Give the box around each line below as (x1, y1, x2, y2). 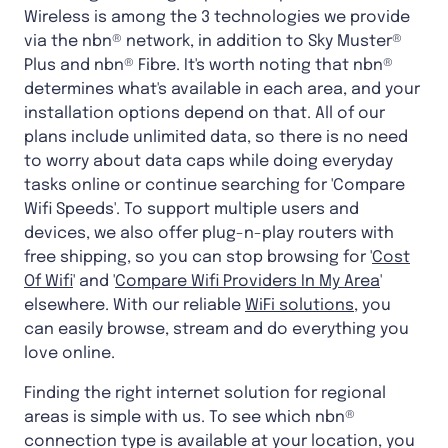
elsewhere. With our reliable (24, 296, 245, 314)
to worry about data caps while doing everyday (24, 152, 393, 170)
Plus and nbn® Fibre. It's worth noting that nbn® (24, 56, 393, 74)
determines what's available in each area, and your (24, 80, 420, 98)
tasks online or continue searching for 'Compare (24, 176, 405, 194)
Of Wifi (24, 272, 73, 290)
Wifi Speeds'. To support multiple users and (24, 200, 359, 218)
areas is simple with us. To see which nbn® (24, 408, 355, 426)
